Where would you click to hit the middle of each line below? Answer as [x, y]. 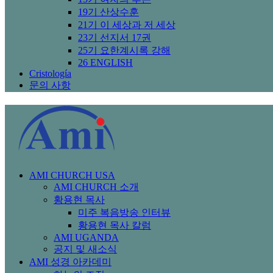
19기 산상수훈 [108, 12]
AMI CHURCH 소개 [96, 186]
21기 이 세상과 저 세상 [127, 24]
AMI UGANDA [86, 237]
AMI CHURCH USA [72, 175]
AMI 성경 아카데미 [70, 261]
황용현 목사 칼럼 [115, 225]
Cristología [50, 73]
